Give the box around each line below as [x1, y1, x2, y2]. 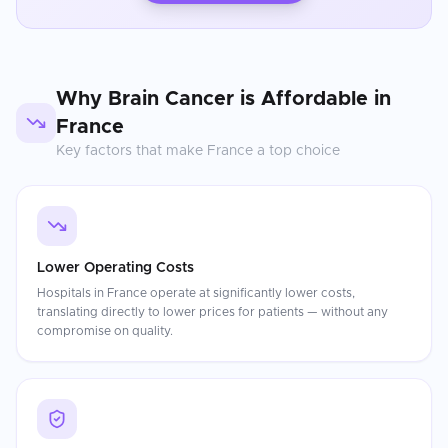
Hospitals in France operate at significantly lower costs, [37, 287, 355, 299]
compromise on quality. [37, 325, 173, 337]
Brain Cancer [108, 89, 234, 109]
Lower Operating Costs [37, 261, 194, 275]
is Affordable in [234, 89, 391, 109]
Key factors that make [56, 144, 207, 158]
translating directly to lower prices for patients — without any [37, 306, 388, 318]
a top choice [253, 144, 340, 158]
